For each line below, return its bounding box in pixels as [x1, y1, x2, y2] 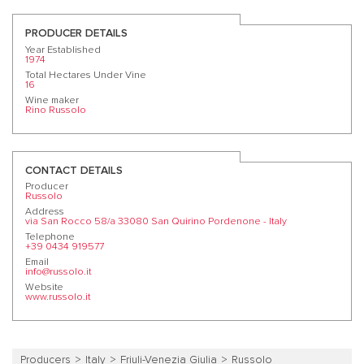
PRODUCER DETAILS [25, 28, 128, 40]
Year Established [25, 45, 101, 56]
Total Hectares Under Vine [25, 70, 146, 81]
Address [25, 206, 64, 218]
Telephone [25, 232, 75, 243]
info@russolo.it [25, 266, 91, 278]
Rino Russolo [25, 105, 86, 116]
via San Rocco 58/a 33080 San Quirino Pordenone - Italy [25, 216, 287, 227]
